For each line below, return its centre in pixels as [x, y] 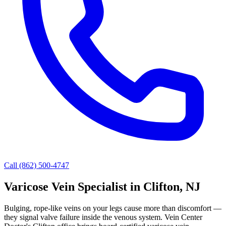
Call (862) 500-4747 [37, 165]
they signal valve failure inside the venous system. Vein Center [103, 217]
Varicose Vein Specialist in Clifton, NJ [102, 186]
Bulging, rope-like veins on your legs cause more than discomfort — [113, 208]
